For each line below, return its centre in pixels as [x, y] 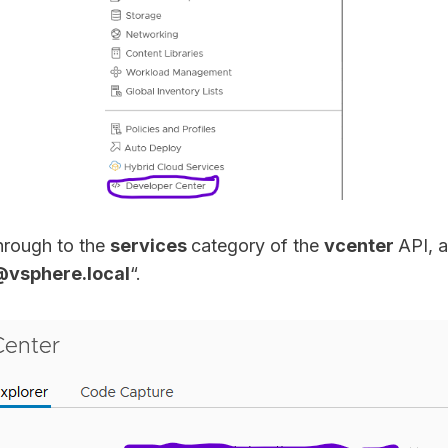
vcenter [361, 245]
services [150, 245]
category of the [257, 245]
